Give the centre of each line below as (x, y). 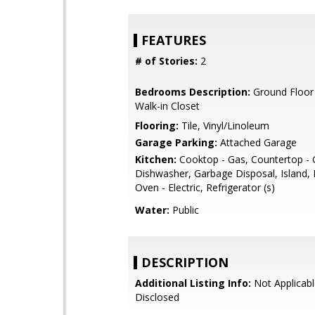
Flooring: (157, 126)
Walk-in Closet (167, 106)
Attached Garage (257, 142)
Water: (152, 210)
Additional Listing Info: (193, 283)
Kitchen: (156, 159)
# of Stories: (166, 61)
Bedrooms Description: (193, 92)
